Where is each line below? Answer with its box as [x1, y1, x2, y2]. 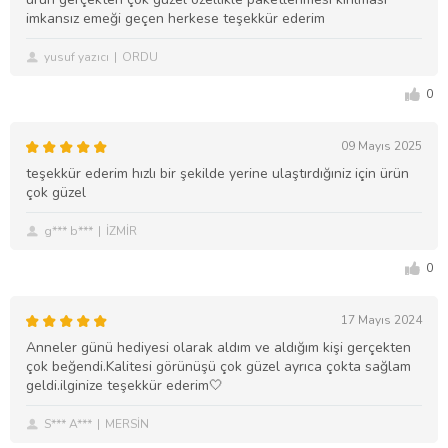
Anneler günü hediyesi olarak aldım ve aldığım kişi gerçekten [26, 338, 411, 358]
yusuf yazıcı [44, 49, 109, 66]
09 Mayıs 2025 [341, 138, 422, 155]
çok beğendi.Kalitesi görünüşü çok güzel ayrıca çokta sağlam [26, 357, 411, 377]
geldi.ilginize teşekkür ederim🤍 [26, 376, 223, 396]
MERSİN [105, 416, 149, 433]
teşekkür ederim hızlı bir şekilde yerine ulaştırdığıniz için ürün [26, 164, 409, 184]
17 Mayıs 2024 [341, 312, 422, 329]
